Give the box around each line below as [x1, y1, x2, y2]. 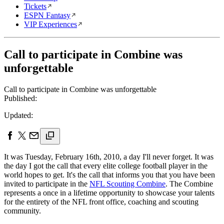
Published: [4, 93, 37, 102]
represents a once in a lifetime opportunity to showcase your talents [4, 188, 214, 197]
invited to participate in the [4, 179, 89, 188]
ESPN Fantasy [24, 11, 70, 19]
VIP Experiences [24, 20, 77, 28]
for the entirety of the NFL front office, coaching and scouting [4, 197, 198, 206]
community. [4, 206, 41, 215]
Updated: [4, 110, 33, 119]
